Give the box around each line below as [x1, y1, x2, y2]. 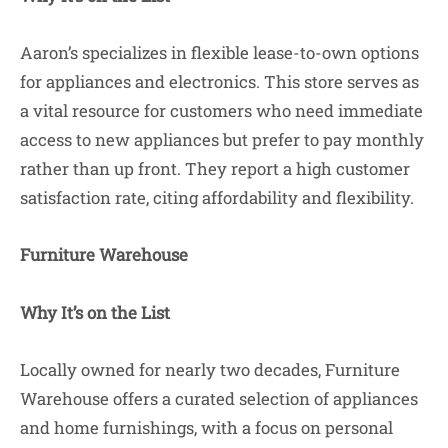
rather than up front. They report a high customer [20, 156, 410, 180]
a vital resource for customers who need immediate [20, 98, 423, 122]
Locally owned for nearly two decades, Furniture [20, 357, 400, 381]
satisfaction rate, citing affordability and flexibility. [20, 185, 414, 209]
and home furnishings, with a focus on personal [20, 415, 393, 439]
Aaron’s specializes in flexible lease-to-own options [20, 40, 419, 64]
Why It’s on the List [20, 300, 170, 324]
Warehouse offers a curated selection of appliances [20, 386, 418, 410]
